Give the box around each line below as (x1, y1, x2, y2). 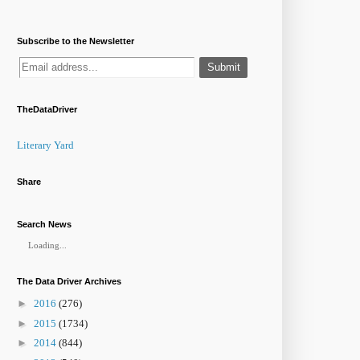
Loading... (28, 239, 67, 250)
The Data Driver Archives (17, 276, 121, 286)
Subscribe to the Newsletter (17, 35, 134, 46)
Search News (17, 219, 72, 229)
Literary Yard (17, 138, 74, 151)
